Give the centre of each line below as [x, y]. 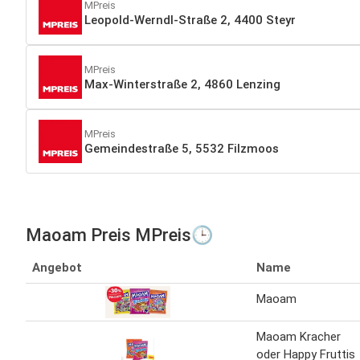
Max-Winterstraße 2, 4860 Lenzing [182, 85]
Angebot [57, 267]
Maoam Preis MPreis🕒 [119, 235]
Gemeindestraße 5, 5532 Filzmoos [182, 149]
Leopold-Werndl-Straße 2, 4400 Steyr [190, 20]
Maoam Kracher [299, 336]
